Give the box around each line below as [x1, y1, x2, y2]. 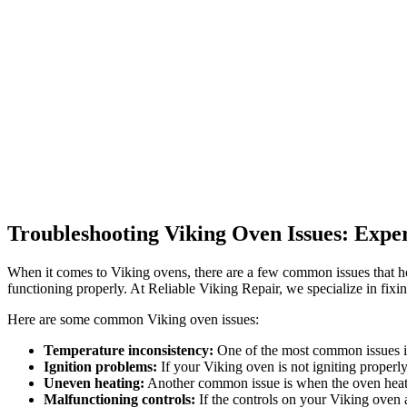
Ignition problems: [44, 358, 157, 374]
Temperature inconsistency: [44, 342, 213, 358]
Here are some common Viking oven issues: [7, 311, 259, 327]
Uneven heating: [44, 374, 144, 391]
